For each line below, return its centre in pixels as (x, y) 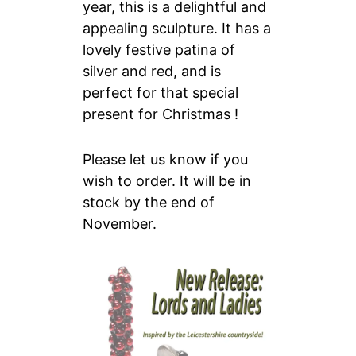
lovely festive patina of (159, 50)
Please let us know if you (166, 159)
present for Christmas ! (161, 114)
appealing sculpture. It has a (177, 28)
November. (120, 224)
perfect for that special (161, 93)
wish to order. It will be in (167, 181)
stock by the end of (149, 202)
